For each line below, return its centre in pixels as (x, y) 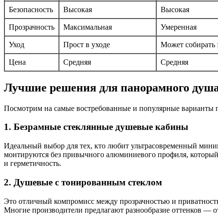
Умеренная (179, 27)
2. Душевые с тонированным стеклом (83, 182)
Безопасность (31, 9)
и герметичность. (33, 163)
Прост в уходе (87, 44)
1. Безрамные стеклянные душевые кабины (96, 127)
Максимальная (88, 27)
